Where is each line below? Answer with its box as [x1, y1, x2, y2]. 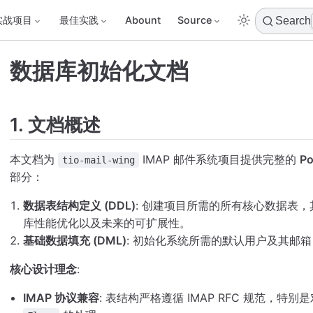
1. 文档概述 [10, 112, 101, 136]
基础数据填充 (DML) [23, 233, 127, 248]
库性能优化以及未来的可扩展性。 [23, 216, 191, 231]
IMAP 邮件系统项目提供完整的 [139, 152, 300, 167]
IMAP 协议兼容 [23, 291, 100, 305]
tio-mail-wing [62, 154, 135, 166]
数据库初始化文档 [10, 57, 189, 85]
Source [177, 14, 212, 27]
